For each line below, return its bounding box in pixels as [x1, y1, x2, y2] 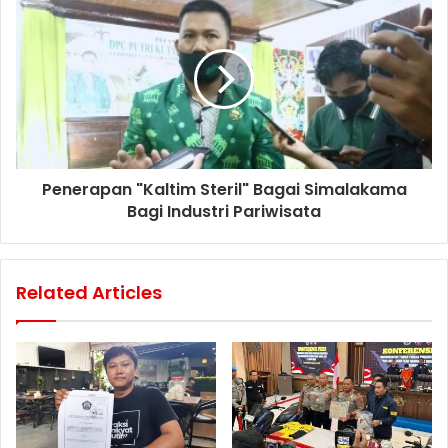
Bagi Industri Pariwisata [127, 199, 321, 223]
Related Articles [16, 279, 162, 305]
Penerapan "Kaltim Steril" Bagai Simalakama [41, 177, 407, 201]
